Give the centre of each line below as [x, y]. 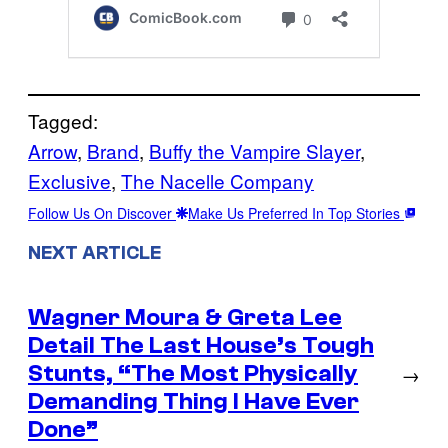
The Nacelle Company [217, 180]
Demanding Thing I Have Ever [193, 401]
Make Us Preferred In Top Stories [296, 212]
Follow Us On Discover [102, 212]
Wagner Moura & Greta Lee [185, 317]
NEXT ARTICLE [94, 252]
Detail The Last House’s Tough [201, 345]
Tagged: [63, 120]
